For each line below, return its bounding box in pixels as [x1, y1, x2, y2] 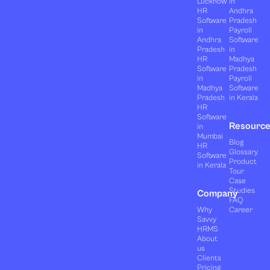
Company [196, 187, 237, 199]
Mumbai [196, 131, 223, 141]
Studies [229, 186, 256, 195]
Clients [196, 253, 221, 263]
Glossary [229, 147, 259, 157]
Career [229, 205, 253, 215]
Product [229, 157, 257, 166]
